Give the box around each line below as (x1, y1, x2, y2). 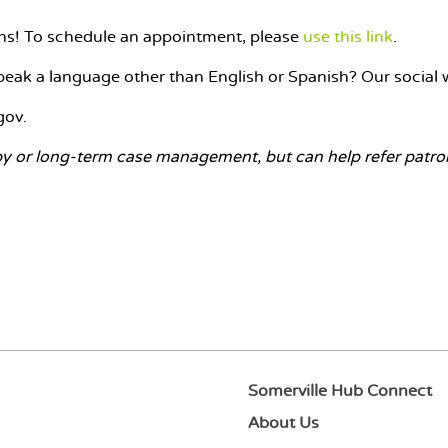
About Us (248, 414, 320, 433)
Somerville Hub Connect (248, 382, 433, 401)
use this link (303, 28, 394, 47)
